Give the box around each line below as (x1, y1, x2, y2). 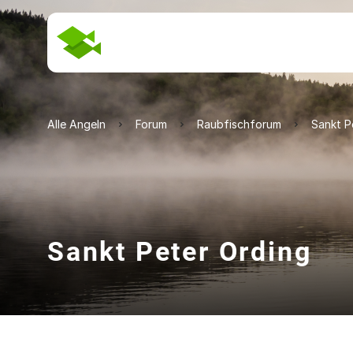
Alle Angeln (47, 117, 106, 131)
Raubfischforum (197, 117, 281, 131)
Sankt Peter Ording (47, 236, 312, 267)
